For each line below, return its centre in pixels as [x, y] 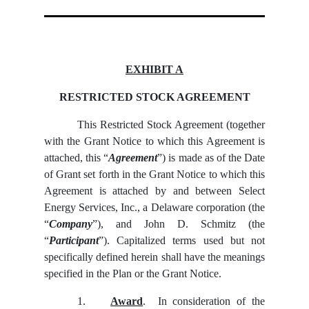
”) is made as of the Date [211, 157]
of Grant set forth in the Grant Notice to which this [154, 174]
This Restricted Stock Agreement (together [171, 124]
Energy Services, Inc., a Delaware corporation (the [154, 207]
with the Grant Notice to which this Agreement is [154, 141]
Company [71, 223]
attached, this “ [77, 157]
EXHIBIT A [154, 69]
